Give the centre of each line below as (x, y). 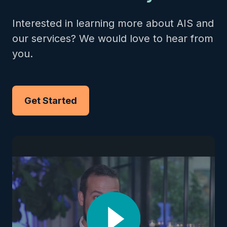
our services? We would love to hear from (113, 39)
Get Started (51, 101)
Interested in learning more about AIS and (113, 23)
